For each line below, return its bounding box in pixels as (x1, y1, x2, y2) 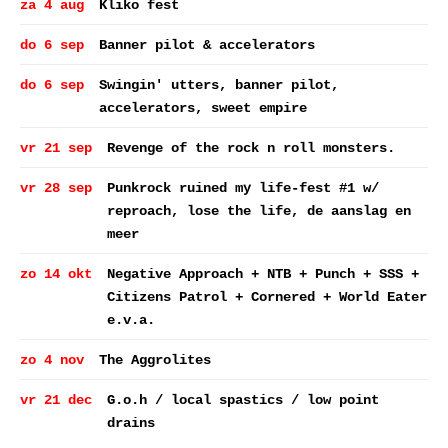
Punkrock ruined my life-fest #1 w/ (107, 180, 379, 196)
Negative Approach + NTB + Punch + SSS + (107, 266, 419, 282)
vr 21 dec (20, 392, 92, 408)
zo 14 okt (20, 266, 92, 282)
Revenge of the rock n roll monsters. (107, 140, 395, 156)
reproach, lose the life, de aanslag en (107, 203, 411, 219)
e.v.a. (107, 312, 155, 328)
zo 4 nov (20, 352, 84, 368)
